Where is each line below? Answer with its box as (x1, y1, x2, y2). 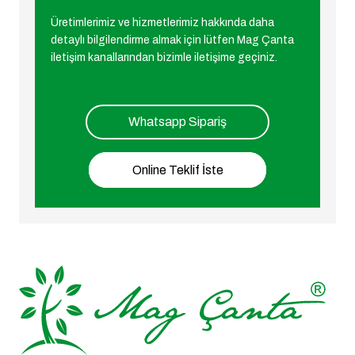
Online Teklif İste (132, 162, 223, 177)
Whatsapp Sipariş (128, 115, 227, 129)
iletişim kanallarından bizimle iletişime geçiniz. (51, 52, 277, 64)
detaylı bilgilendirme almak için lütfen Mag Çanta (51, 34, 294, 47)
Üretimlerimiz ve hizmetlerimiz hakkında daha (51, 17, 274, 29)
